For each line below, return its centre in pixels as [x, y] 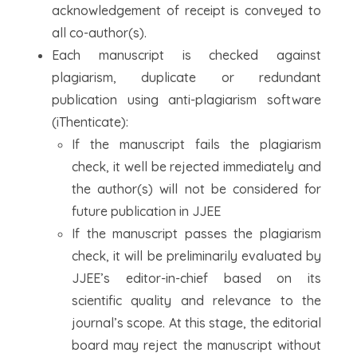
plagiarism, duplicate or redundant [186, 77]
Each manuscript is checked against [186, 55]
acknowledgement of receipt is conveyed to [186, 10]
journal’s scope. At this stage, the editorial [196, 323]
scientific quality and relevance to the [196, 300]
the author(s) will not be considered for [196, 189]
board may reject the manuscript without [196, 345]
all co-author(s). [99, 33]
